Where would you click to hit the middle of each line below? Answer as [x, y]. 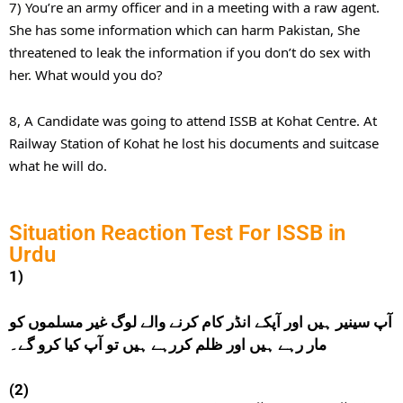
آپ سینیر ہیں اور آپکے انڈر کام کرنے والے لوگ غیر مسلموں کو [201, 322]
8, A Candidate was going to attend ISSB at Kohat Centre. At [193, 120]
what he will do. [58, 165]
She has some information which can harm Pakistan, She [184, 30]
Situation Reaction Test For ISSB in [177, 233]
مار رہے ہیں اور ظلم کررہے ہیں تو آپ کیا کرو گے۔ [168, 344]
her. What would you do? [86, 75]
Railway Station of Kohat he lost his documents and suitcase [194, 143]
